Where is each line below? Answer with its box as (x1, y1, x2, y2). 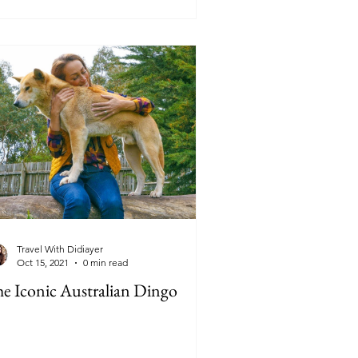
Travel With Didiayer (17, 243, 103, 255)
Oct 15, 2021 (17, 257, 69, 268)
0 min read (83, 257, 128, 268)
